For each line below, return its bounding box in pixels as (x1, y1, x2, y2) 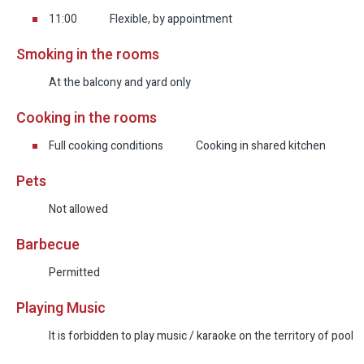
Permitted (49, 264, 100, 282)
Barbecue (16, 234, 80, 257)
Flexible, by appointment (110, 11, 232, 28)
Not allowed (49, 201, 108, 219)
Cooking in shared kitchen (196, 137, 326, 155)
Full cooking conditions (49, 137, 163, 155)
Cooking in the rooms (16, 107, 157, 130)
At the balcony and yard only (49, 74, 191, 92)
